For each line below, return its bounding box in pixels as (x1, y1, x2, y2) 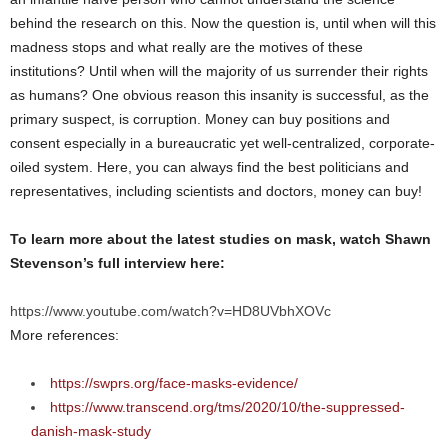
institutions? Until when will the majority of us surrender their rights (10, 62, 428, 79)
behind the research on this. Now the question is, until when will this (10, 14, 436, 31)
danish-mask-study (31, 422, 151, 439)
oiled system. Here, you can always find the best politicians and (10, 158, 409, 175)
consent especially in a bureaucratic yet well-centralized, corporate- (10, 134, 435, 151)
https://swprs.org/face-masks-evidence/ (50, 374, 298, 391)
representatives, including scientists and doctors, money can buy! (10, 182, 422, 199)
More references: (10, 326, 119, 343)
